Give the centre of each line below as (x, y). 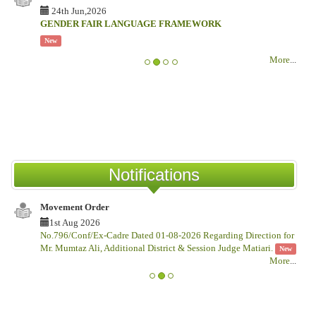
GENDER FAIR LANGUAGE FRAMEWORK (131, 24)
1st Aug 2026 (75, 223)
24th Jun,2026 (78, 11)
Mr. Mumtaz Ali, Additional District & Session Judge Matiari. (158, 248)
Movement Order (75, 207)
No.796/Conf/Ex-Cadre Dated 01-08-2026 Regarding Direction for (167, 236)
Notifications (154, 175)
